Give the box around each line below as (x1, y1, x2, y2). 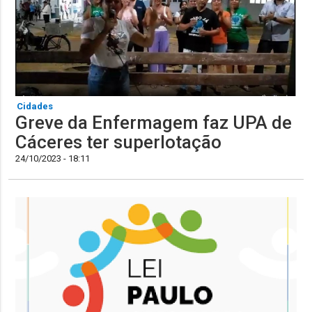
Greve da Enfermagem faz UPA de (15, 112, 292, 134)
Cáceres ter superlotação (15, 132, 222, 153)
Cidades (17, 101, 54, 112)
